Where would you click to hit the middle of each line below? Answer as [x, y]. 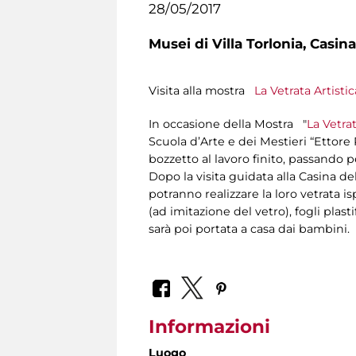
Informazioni [209, 326]
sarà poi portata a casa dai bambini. [249, 229]
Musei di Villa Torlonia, [229, 44]
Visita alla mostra [201, 91]
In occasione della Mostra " [228, 124]
